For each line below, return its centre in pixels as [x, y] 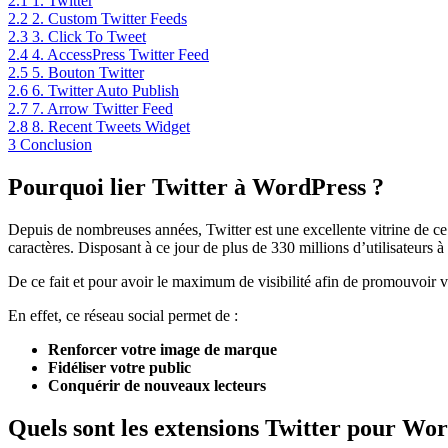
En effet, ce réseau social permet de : [123, 315]
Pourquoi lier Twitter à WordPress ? [196, 186]
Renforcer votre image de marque [162, 349]
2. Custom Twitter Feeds [109, 19]
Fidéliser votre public [119, 367]
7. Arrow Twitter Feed [102, 109]
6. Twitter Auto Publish [105, 91]
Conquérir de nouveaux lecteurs [157, 385]
